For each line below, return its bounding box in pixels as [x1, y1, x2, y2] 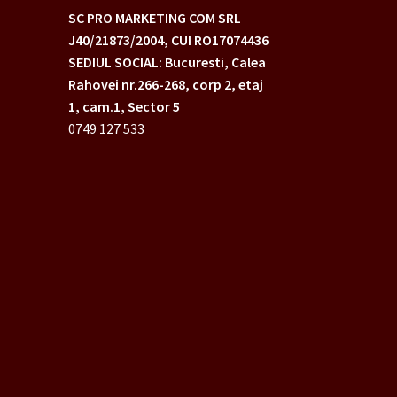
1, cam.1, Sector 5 [67, 97, 180, 115]
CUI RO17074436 [170, 30, 271, 49]
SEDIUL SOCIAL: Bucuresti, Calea [67, 52, 266, 71]
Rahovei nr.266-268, [67, 74, 190, 93]
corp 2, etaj [189, 74, 263, 93]
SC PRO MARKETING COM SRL [67, 8, 241, 27]
